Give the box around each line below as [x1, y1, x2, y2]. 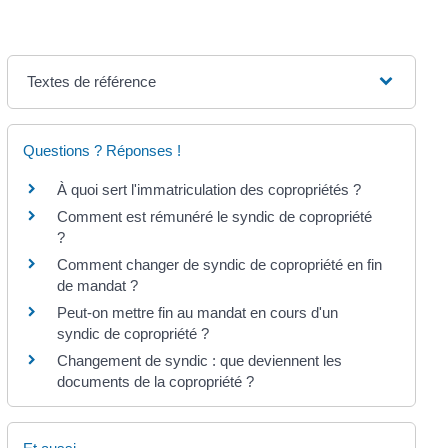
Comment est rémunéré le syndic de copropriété [56, 207, 372, 225]
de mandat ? [56, 276, 138, 294]
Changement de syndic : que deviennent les [56, 351, 342, 369]
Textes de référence [26, 72, 156, 90]
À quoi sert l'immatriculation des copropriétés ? [56, 180, 361, 198]
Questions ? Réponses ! [22, 141, 181, 159]
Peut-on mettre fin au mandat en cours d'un [56, 303, 338, 321]
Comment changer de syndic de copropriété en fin [56, 255, 382, 273]
